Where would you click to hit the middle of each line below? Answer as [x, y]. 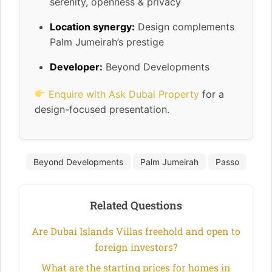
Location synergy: [92, 26]
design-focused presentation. [102, 109]
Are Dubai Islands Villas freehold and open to [136, 231]
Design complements [185, 26]
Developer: [76, 66]
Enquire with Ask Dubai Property [124, 94]
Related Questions [136, 205]
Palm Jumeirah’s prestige [107, 42]
